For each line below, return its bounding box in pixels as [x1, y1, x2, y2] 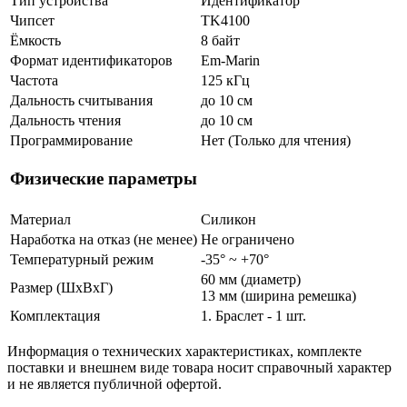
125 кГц [201, 72, 250, 88]
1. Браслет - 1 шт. [201, 307, 306, 323]
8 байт [201, 32, 240, 48]
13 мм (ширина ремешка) [201, 287, 356, 303]
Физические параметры [10, 169, 197, 189]
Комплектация [10, 307, 100, 323]
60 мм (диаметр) [201, 271, 301, 287]
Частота [10, 72, 58, 88]
